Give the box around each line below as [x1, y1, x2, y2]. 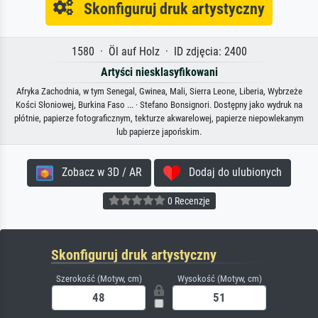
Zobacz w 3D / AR [53, 165, 142, 180]
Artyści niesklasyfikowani [100, 65, 218, 79]
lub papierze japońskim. [116, 126, 202, 138]
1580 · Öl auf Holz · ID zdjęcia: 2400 [71, 45, 247, 59]
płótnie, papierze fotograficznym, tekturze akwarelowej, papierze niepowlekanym [14, 113, 304, 124]
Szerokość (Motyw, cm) [55, 273, 142, 285]
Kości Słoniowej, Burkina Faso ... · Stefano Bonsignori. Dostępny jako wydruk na [16, 99, 302, 111]
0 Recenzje [165, 195, 210, 207]
